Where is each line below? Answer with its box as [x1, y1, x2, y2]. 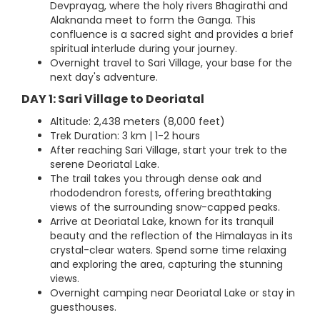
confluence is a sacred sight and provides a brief [50, 27, 294, 42]
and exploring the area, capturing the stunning [50, 257, 283, 272]
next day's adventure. [50, 70, 158, 85]
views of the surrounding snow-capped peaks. [50, 200, 280, 215]
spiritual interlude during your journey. [50, 41, 237, 56]
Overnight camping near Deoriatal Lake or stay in [50, 286, 295, 301]
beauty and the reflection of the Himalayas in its [50, 229, 293, 244]
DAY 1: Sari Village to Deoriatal [21, 91, 204, 108]
